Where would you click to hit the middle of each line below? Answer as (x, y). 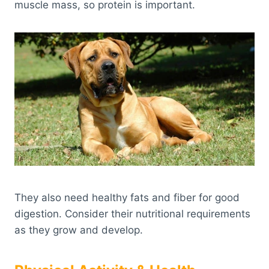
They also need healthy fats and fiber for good (127, 197)
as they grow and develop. (79, 230)
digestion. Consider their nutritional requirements (132, 213)
